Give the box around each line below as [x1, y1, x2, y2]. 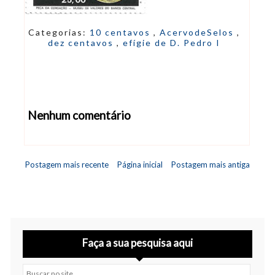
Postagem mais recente [25, 159, 109, 169]
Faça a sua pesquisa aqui [82, 236, 193, 249]
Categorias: [28, 26, 90, 37]
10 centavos [89, 26, 153, 37]
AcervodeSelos [159, 26, 237, 37]
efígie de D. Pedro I [122, 37, 220, 48]
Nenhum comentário [28, 108, 131, 122]
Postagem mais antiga [171, 159, 250, 169]
